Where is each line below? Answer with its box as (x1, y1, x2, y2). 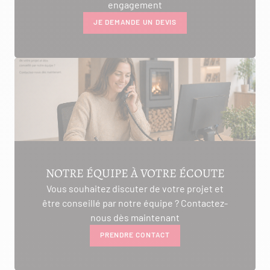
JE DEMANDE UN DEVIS (93, 16, 177, 27)
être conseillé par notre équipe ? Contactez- (42, 197, 228, 209)
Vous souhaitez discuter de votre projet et (46, 183, 224, 194)
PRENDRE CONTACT (100, 229, 170, 239)
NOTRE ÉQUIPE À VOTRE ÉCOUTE (45, 165, 225, 181)
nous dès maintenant (90, 212, 180, 223)
